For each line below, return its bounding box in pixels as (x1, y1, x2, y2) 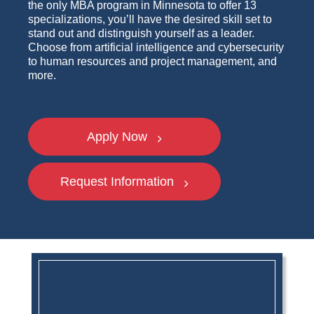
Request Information (60, 175, 177, 189)
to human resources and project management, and (28, 55, 277, 67)
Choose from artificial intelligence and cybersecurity (28, 41, 284, 53)
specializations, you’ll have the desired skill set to (28, 13, 272, 25)
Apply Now (87, 130, 151, 144)
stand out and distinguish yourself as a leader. (28, 27, 257, 39)
